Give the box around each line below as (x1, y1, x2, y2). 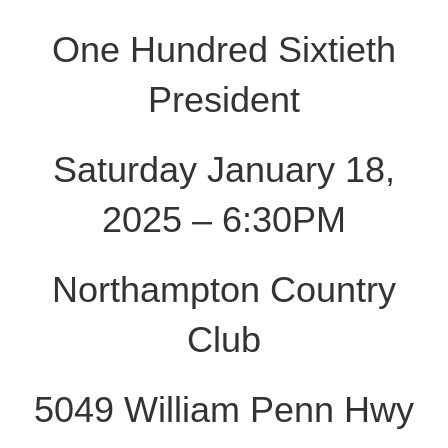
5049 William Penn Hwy (34, 389, 414, 431)
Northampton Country (52, 269, 396, 311)
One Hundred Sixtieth (52, 29, 396, 71)
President (148, 79, 300, 121)
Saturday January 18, (53, 149, 395, 191)
